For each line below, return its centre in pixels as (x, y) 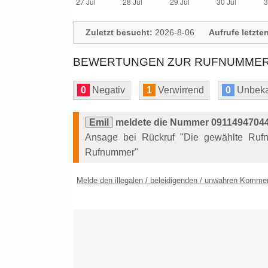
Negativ (107, 90)
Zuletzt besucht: (119, 32)
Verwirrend (180, 90)
